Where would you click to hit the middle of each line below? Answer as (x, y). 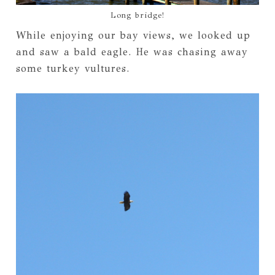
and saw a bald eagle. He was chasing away (132, 52)
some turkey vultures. (72, 69)
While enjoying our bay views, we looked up (133, 36)
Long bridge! (137, 16)
